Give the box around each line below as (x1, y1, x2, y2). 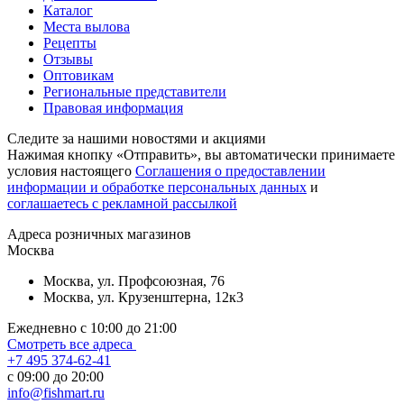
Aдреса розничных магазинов (7, 226, 191, 243)
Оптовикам (43, 68, 114, 84)
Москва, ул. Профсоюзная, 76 (43, 273, 225, 289)
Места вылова (43, 19, 130, 35)
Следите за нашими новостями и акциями (7, 131, 266, 147)
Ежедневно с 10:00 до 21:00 (7, 320, 177, 336)
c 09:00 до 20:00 (7, 369, 104, 385)
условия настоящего (7, 163, 135, 179)
